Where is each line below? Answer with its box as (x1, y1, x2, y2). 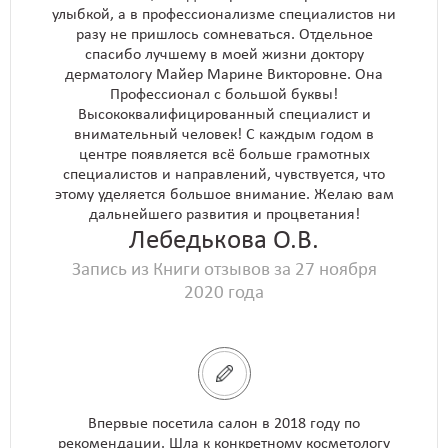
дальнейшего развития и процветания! (88, 206, 360, 223)
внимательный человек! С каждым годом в (74, 126, 374, 143)
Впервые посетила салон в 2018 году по (88, 415, 360, 432)
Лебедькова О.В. (129, 227, 319, 255)
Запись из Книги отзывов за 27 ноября (71, 260, 377, 280)
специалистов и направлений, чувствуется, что (63, 166, 385, 183)
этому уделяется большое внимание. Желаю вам (54, 186, 394, 203)
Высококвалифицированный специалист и (77, 106, 371, 123)
